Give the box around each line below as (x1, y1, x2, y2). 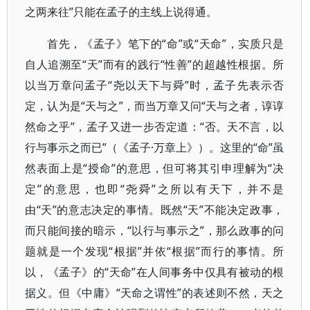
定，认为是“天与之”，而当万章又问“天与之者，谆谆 (25, 98, 284, 113)
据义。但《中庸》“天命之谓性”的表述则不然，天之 (25, 285, 284, 300)
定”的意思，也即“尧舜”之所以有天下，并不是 (25, 181, 284, 197)
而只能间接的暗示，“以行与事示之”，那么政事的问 (25, 223, 284, 238)
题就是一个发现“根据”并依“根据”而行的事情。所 (25, 244, 284, 259)
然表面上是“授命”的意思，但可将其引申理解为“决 (25, 161, 284, 176)
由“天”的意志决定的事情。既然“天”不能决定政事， (25, 202, 284, 217)
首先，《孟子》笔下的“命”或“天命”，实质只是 (47, 36, 284, 51)
